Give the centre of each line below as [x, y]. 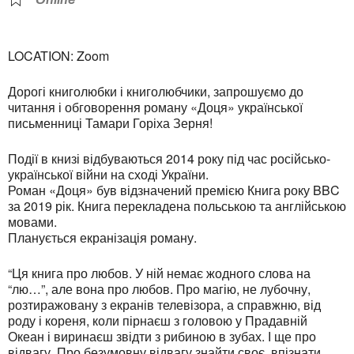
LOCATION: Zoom [58, 56]
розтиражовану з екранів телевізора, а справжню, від [164, 305]
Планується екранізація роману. [102, 238]
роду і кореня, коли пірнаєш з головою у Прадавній [158, 321]
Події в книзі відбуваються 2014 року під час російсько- [169, 159]
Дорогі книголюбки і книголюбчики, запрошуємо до [156, 92]
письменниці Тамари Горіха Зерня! [110, 123]
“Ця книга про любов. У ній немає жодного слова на [159, 273]
